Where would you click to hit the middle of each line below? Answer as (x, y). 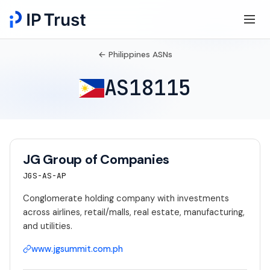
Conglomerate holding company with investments (126, 199)
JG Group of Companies (96, 160)
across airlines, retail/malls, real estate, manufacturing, (133, 212)
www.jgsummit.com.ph (77, 249)
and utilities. (47, 226)
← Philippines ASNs (135, 55)
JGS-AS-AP (44, 176)
